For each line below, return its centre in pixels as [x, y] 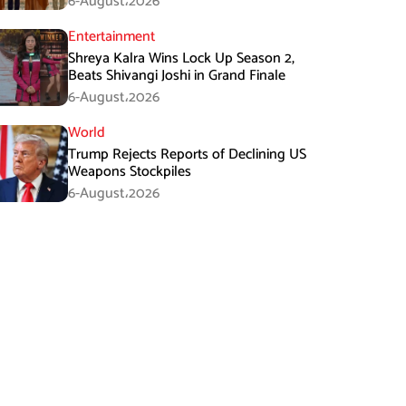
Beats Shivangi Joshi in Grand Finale [177, 76]
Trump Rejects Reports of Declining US [188, 155]
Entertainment [112, 37]
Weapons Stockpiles [130, 172]
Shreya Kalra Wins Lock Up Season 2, [182, 58]
